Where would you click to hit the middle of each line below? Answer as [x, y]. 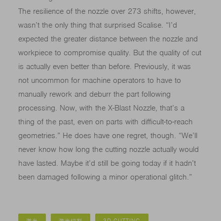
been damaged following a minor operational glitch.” [105, 177]
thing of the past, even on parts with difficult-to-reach [106, 122]
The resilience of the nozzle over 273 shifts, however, [107, 12]
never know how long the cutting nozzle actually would [109, 150]
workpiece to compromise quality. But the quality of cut [110, 53]
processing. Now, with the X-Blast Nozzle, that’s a [102, 108]
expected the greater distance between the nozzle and [108, 39]
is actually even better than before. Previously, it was [105, 67]
